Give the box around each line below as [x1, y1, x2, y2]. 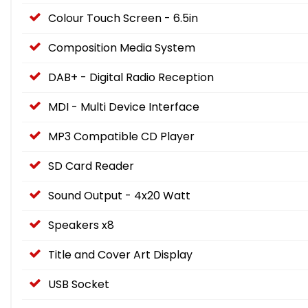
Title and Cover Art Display [48, 247, 192, 263]
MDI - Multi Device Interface [48, 99, 199, 115]
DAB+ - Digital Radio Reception [48, 69, 214, 86]
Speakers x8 [48, 217, 114, 234]
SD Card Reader [48, 158, 134, 175]
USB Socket [48, 276, 109, 293]
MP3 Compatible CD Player [48, 129, 195, 145]
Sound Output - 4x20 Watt [48, 188, 190, 204]
